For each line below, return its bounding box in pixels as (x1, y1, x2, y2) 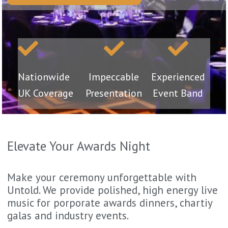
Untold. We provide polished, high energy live (7, 183, 218, 197)
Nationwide (18, 70, 70, 83)
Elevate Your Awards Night (7, 137, 151, 154)
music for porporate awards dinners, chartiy (7, 195, 213, 210)
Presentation (85, 86, 142, 100)
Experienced (151, 70, 205, 83)
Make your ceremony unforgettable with (7, 170, 197, 184)
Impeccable (89, 70, 139, 83)
